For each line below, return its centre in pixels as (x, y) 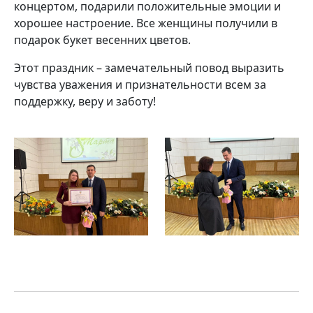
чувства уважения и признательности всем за (140, 84)
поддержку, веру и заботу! (85, 101)
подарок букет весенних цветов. (102, 39)
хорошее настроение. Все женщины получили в (146, 23)
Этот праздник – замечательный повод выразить (149, 67)
